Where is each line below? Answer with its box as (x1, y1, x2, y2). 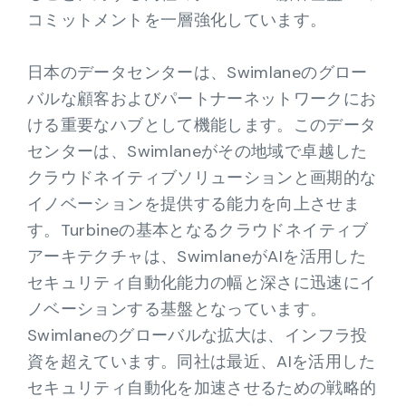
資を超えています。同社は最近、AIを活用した (27, 351, 375, 372)
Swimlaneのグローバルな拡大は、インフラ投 (27, 324, 368, 346)
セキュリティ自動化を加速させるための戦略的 (27, 377, 377, 399)
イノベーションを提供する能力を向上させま (27, 193, 361, 215)
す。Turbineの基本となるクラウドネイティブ (27, 219, 369, 241)
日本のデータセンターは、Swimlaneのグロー (27, 62, 368, 83)
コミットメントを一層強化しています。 (27, 9, 327, 31)
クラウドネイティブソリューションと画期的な (27, 167, 377, 188)
